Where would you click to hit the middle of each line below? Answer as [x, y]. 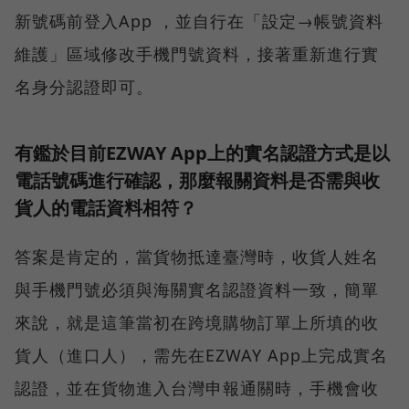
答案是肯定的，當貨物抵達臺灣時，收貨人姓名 [197, 256]
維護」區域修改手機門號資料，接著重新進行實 [197, 53]
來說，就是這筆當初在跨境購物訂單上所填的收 [197, 322]
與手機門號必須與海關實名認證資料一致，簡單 [197, 289]
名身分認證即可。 [84, 86]
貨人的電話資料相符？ [106, 207]
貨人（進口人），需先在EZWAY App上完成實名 [201, 355]
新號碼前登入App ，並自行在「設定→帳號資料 [199, 21]
